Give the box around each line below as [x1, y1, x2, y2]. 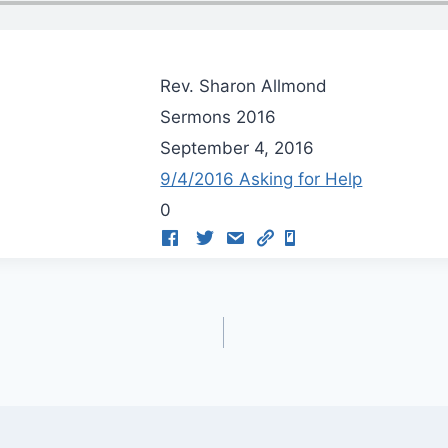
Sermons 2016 [160, 107, 277, 128]
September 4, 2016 [160, 138, 315, 159]
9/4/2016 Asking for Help [160, 169, 363, 190]
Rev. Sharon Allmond [160, 76, 328, 97]
